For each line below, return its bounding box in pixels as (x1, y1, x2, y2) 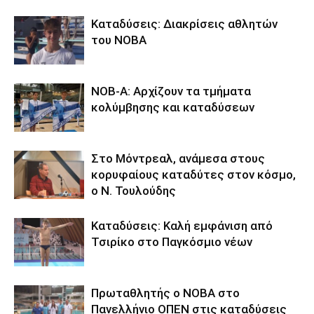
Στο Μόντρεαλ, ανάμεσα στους (91, 151, 265, 165)
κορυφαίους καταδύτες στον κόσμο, (91, 167, 296, 182)
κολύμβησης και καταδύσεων (91, 100, 254, 114)
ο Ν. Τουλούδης (91, 183, 176, 198)
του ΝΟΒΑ (91, 32, 146, 47)
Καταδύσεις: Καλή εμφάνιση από (91, 218, 273, 233)
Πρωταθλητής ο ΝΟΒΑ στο (91, 285, 240, 300)
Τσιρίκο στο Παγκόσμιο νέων (91, 234, 252, 249)
